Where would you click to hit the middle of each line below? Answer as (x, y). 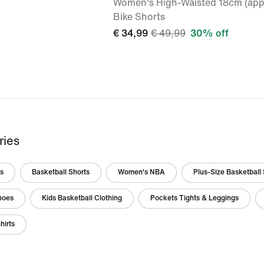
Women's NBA (141, 172)
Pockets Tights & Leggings (194, 198)
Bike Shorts (139, 17)
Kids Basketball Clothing (82, 198)
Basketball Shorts (61, 172)
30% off (209, 33)
